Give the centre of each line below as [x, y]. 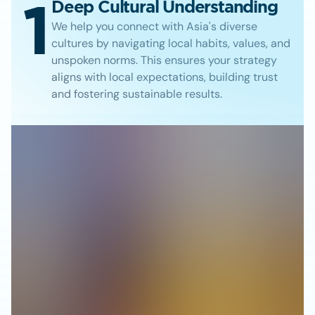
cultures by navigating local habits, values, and [171, 43]
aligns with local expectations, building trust [165, 77]
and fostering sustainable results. [137, 94]
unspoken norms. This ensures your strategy [164, 60]
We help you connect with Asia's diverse [154, 26]
